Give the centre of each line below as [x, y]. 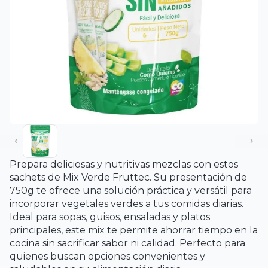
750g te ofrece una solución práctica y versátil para [131, 190]
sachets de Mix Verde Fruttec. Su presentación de [128, 177]
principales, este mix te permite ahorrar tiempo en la [134, 230]
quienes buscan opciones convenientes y [107, 256]
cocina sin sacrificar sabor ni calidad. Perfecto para [127, 243]
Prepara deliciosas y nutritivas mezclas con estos [124, 164]
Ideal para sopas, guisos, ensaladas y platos [110, 217]
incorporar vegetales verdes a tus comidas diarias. [127, 203]
